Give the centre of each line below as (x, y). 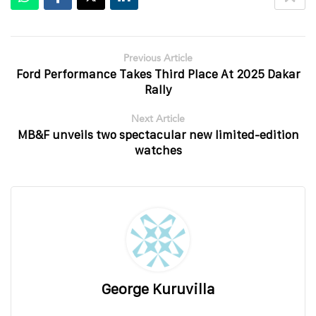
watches (158, 151)
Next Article (158, 120)
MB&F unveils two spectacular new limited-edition (158, 135)
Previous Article (158, 59)
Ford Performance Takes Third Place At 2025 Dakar (158, 74)
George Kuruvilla (158, 289)
